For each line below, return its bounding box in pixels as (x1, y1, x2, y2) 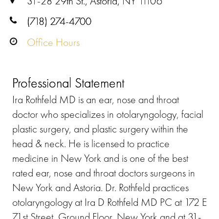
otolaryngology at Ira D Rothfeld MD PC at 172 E (12, 195, 207, 210)
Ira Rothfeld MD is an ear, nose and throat (12, 92, 179, 107)
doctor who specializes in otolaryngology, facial (12, 107, 203, 122)
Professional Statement (12, 74, 124, 92)
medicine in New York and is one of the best (12, 151, 188, 166)
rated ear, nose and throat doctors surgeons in (12, 166, 195, 180)
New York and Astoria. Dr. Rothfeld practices (12, 180, 189, 195)
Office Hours (27, 35, 80, 50)
